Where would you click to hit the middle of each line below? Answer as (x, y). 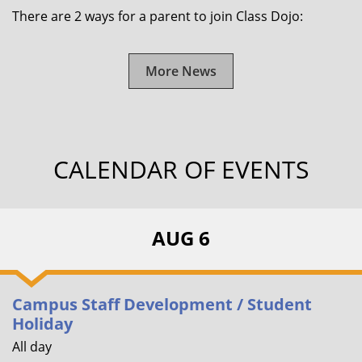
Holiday (42, 323)
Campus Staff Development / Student (162, 304)
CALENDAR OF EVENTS (181, 169)
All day (32, 346)
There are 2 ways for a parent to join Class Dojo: (158, 16)
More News (181, 71)
